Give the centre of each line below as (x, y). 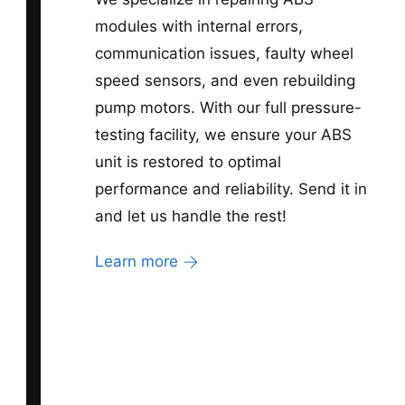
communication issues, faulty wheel (224, 53)
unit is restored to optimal (188, 161)
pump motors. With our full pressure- (228, 107)
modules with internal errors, (199, 26)
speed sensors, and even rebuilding (225, 80)
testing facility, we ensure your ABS (223, 134)
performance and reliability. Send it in (231, 188)
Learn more (136, 261)
